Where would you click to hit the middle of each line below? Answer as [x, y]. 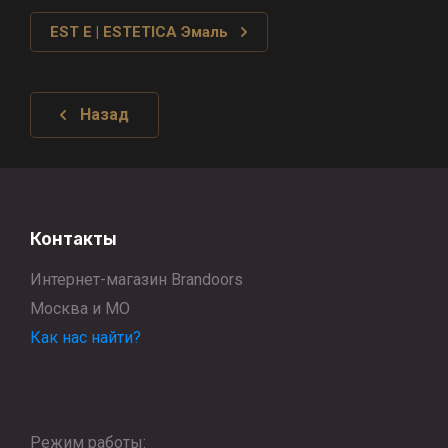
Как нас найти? [85, 337]
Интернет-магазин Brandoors [136, 279]
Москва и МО [80, 308]
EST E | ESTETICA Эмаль [139, 32]
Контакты [73, 239]
